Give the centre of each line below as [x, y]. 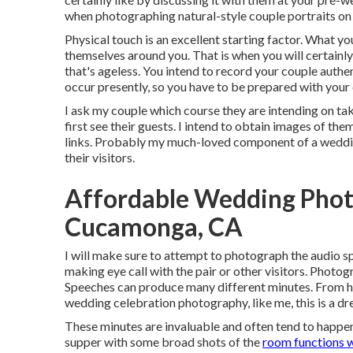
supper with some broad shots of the [163, 342]
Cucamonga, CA [154, 227]
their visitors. [100, 157]
